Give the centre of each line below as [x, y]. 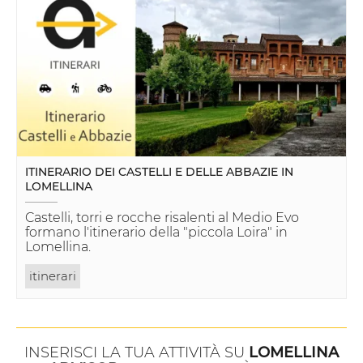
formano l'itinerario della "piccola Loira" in [156, 233]
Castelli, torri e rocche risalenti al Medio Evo [162, 218]
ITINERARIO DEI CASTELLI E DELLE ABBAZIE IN [159, 172]
